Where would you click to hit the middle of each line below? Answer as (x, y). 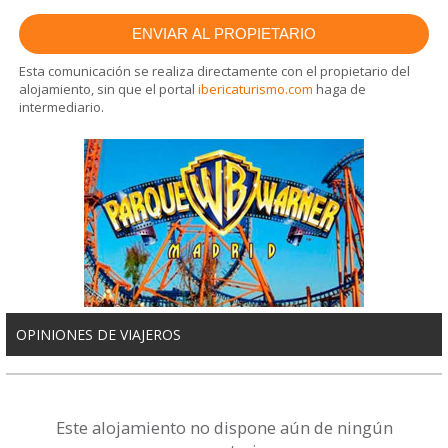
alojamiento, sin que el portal (109, 89)
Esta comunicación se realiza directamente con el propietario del (215, 71)
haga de (340, 89)
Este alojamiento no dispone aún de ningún (224, 428)
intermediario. (62, 107)
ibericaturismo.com (256, 89)
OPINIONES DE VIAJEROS (98, 335)
